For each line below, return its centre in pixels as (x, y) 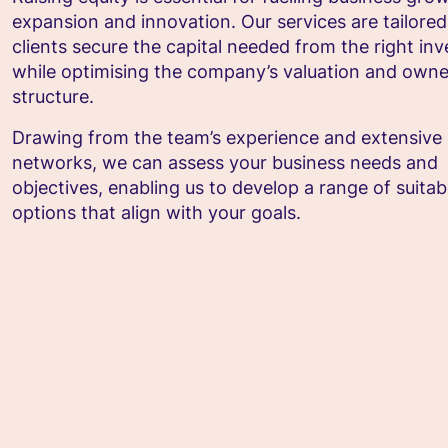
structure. (53, 96)
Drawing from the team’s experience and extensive (227, 137)
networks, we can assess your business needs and (225, 162)
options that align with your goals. (156, 212)
